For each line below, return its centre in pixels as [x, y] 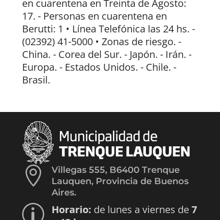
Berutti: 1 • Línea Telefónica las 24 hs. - [108, 28]
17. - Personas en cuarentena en [94, 16]
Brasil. [36, 80]
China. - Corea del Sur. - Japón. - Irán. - [107, 54]
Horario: [71, 209]
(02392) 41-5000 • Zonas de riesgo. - [101, 41]
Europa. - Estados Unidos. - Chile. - [99, 67]
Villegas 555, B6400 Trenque [115, 170]
